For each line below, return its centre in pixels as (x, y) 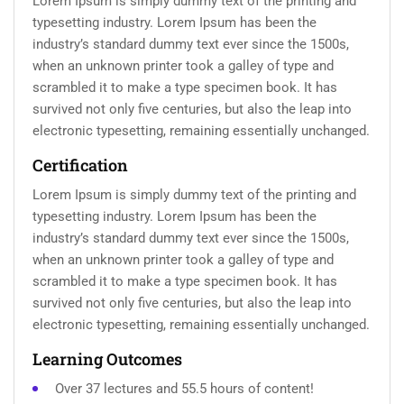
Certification (80, 165)
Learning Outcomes (107, 359)
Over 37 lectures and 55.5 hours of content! (184, 389)
